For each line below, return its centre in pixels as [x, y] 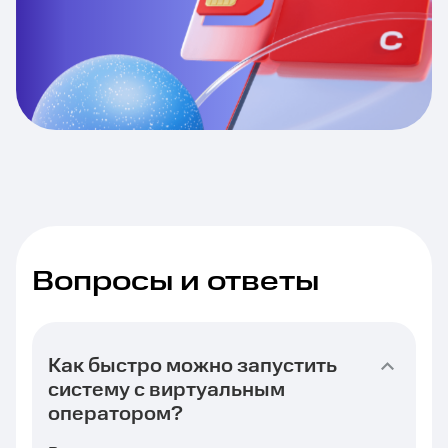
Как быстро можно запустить [192, 366]
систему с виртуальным [166, 390]
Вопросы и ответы [175, 281]
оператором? [115, 414]
